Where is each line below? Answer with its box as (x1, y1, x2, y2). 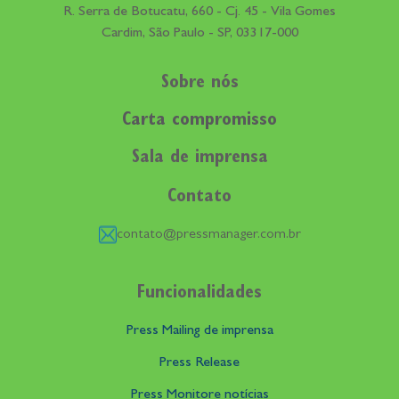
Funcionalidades (137, 285, 262, 304)
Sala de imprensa (131, 150, 268, 168)
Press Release (159, 356, 240, 371)
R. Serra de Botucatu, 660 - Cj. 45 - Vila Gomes (63, 5, 336, 20)
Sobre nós (160, 75, 239, 94)
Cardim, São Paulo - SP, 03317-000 (101, 27, 298, 42)
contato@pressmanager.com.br (116, 228, 301, 243)
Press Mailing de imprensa (126, 324, 273, 339)
